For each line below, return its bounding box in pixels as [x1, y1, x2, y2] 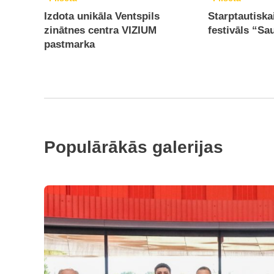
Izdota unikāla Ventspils [44, 10, 160, 23]
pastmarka [44, 39, 95, 51]
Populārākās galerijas [44, 138, 223, 157]
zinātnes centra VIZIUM [44, 24, 157, 37]
